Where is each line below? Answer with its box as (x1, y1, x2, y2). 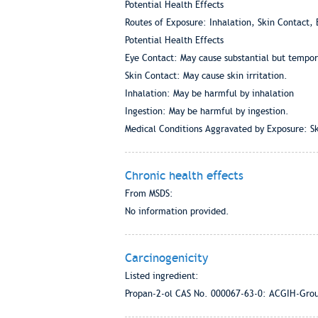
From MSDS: (124, 188, 173, 199)
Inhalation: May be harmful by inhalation (124, 88, 294, 99)
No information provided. (124, 206, 229, 216)
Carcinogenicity (124, 251, 208, 265)
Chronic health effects (124, 168, 243, 182)
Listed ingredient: (124, 270, 199, 281)
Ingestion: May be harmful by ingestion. (124, 106, 289, 116)
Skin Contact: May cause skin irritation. (124, 70, 287, 81)
